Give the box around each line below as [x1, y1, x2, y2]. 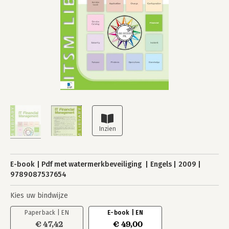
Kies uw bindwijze [10, 191, 68, 200]
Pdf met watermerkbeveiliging [41, 160, 144, 169]
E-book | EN [107, 209, 143, 216]
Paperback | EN [25, 209, 69, 216]
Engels [150, 160, 172, 169]
